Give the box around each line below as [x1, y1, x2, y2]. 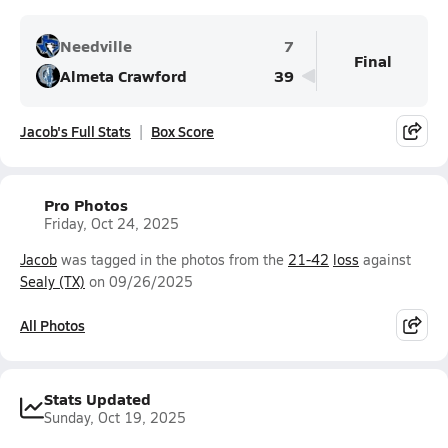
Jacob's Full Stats [20, 121, 131, 141]
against [359, 250, 411, 269]
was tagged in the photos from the [57, 250, 288, 269]
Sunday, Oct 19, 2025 [44, 408, 186, 427]
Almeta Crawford [60, 64, 187, 87]
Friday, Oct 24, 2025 [44, 214, 179, 233]
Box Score [151, 121, 214, 141]
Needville [60, 34, 132, 57]
